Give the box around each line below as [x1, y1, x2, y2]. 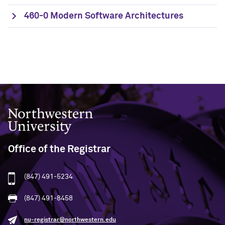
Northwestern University [8, 108, 89, 116]
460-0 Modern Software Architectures [24, 12, 183, 21]
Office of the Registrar [8, 144, 110, 154]
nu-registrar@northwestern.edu [24, 217, 116, 223]
